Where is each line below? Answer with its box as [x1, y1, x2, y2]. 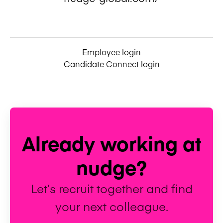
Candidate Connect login [63, 58, 160, 69]
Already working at [22, 129, 201, 157]
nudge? [76, 153, 147, 181]
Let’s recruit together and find [30, 179, 193, 196]
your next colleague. [55, 197, 168, 214]
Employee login [82, 46, 141, 57]
